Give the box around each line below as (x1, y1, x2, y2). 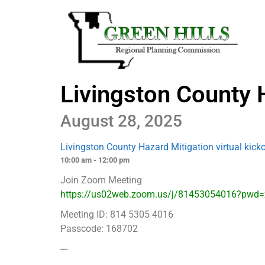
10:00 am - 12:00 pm (60, 156, 130, 165)
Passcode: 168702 (60, 223, 138, 235)
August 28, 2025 (60, 111, 182, 131)
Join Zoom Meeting (60, 174, 142, 186)
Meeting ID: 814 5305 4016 (60, 209, 173, 221)
